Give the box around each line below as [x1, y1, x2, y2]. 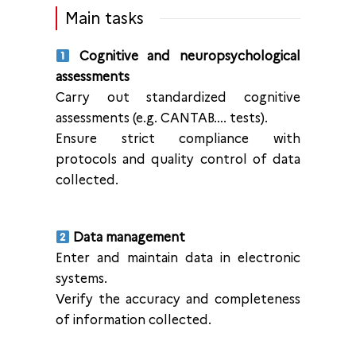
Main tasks [65, 9, 144, 28]
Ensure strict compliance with [56, 131, 300, 146]
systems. [56, 271, 107, 286]
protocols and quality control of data [56, 152, 300, 167]
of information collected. [56, 312, 211, 327]
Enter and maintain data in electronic [56, 250, 300, 265]
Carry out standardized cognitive [56, 90, 300, 105]
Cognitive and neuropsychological [70, 48, 300, 64]
